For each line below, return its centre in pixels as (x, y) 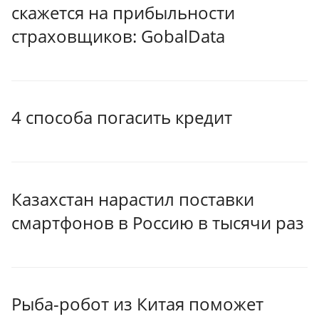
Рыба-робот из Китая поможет (137, 304)
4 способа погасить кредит (122, 117)
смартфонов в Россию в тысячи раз (158, 222)
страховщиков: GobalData (118, 36)
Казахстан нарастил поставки (133, 199)
